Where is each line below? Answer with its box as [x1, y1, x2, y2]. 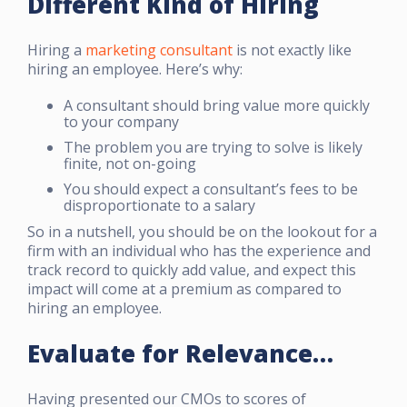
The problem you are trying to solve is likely [64, 136, 362, 157]
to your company [64, 111, 179, 132]
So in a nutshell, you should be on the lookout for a [27, 221, 377, 242]
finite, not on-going [64, 153, 196, 174]
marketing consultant [85, 39, 233, 60]
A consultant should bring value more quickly [64, 94, 370, 115]
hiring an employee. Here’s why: [27, 58, 243, 79]
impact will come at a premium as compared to [27, 278, 342, 299]
